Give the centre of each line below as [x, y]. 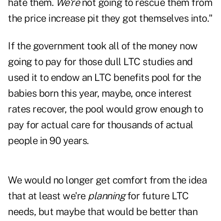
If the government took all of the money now [103, 46]
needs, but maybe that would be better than [103, 212]
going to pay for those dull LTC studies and [100, 62]
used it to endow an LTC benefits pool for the [105, 78]
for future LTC [157, 196]
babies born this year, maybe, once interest [100, 93]
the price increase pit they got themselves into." [110, 18]
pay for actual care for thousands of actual [101, 125]
